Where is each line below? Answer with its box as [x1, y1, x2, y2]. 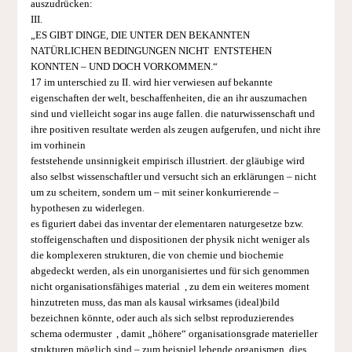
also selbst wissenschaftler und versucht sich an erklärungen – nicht [30, 170, 317, 182]
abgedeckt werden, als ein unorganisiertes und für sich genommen [30, 265, 310, 277]
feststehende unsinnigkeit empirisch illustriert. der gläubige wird [30, 155, 305, 167]
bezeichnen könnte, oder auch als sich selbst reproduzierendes [30, 312, 294, 324]
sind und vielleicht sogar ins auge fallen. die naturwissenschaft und [30, 108, 315, 119]
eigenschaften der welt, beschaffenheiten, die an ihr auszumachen [30, 92, 307, 104]
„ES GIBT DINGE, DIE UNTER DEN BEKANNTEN [30, 29, 250, 41]
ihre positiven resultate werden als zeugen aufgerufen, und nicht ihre [30, 123, 321, 135]
